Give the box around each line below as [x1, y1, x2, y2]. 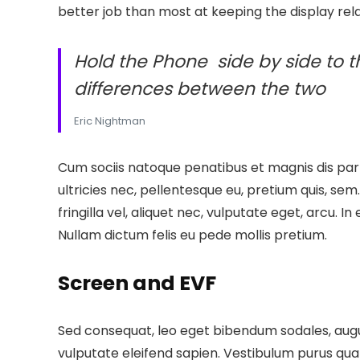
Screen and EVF [58, 268, 216, 297]
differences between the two [74, 76, 325, 101]
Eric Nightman [74, 112, 145, 129]
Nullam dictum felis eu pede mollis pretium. [58, 225, 327, 244]
